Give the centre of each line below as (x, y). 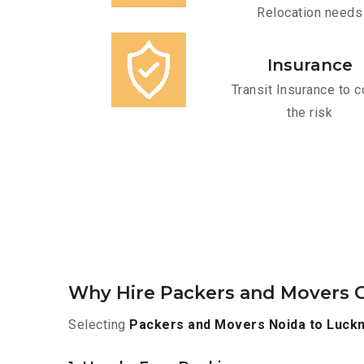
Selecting (99, 325)
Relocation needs (310, 13)
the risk (310, 113)
